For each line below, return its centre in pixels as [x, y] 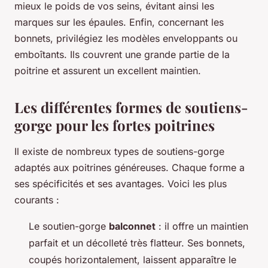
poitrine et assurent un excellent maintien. [108, 70]
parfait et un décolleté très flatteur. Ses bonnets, [137, 243]
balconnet [132, 226]
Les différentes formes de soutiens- [131, 107]
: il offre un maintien [202, 226]
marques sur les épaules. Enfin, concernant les [119, 22]
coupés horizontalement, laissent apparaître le [133, 259]
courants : [37, 200]
